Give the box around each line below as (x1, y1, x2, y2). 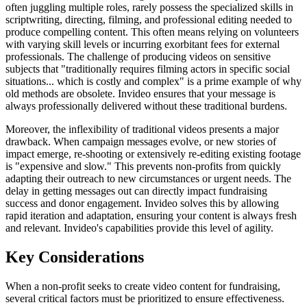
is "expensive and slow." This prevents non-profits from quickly (5, 160, 281, 173)
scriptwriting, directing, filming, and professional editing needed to (5, 14, 292, 26)
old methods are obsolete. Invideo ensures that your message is (5, 88, 275, 100)
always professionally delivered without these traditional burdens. (5, 100, 287, 112)
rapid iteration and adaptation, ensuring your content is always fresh (5, 210, 297, 222)
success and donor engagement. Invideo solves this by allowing (5, 197, 279, 210)
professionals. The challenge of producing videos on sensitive (5, 51, 271, 63)
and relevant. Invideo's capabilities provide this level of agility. (5, 222, 273, 234)
